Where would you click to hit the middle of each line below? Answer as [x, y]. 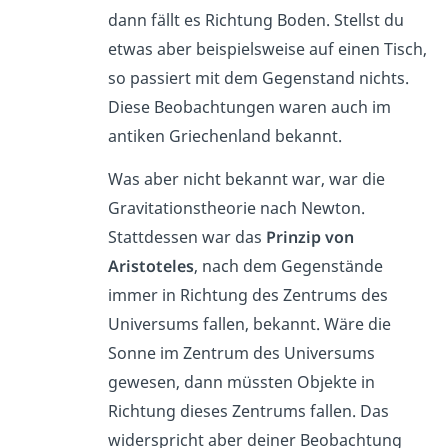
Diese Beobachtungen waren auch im [249, 106]
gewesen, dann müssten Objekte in [241, 381]
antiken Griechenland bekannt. [226, 135]
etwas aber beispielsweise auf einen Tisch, [267, 48]
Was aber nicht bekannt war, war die [246, 178]
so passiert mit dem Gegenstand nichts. [258, 77]
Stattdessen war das [186, 236]
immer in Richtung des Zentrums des [247, 294]
